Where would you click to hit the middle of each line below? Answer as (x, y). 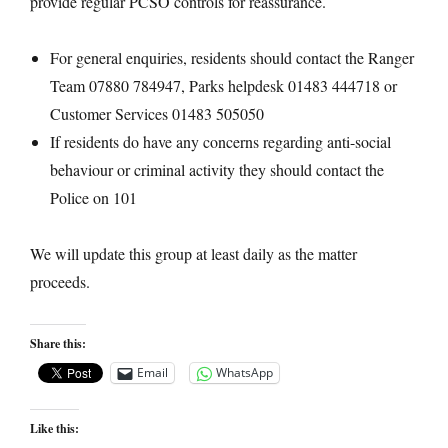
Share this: (58, 343)
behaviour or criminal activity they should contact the (217, 169)
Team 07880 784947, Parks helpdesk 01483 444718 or (223, 85)
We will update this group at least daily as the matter (193, 253)
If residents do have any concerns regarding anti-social (220, 141)
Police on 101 (93, 197)
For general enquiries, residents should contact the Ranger (232, 57)
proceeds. (60, 281)
